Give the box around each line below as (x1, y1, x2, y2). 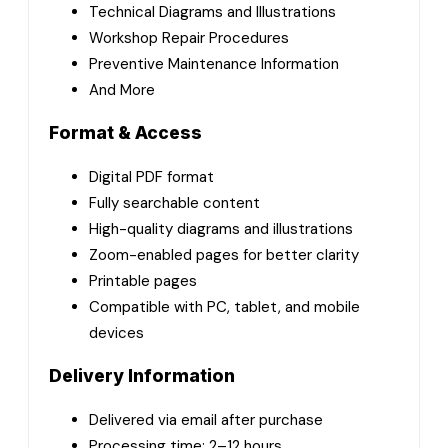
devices (89, 322, 144, 343)
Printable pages (89, 270, 197, 291)
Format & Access (49, 122, 202, 144)
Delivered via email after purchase (89, 409, 323, 430)
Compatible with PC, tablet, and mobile (89, 296, 360, 317)
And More (89, 79, 155, 100)
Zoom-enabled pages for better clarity (89, 244, 359, 265)
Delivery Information (49, 365, 235, 387)
